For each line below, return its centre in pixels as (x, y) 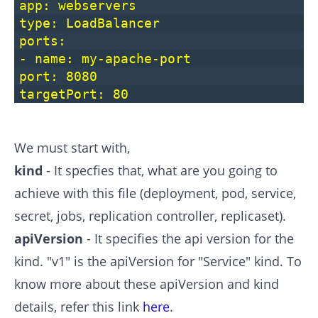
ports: (43, 41)
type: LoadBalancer (89, 23)
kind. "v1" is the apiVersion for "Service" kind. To (158, 262)
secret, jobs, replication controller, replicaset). (150, 216)
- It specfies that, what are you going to (162, 171)
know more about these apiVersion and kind (147, 284)
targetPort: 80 (74, 94)
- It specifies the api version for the (190, 239)
